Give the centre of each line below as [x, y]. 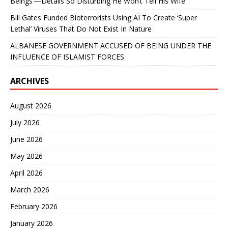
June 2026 [26, 139]
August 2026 [31, 105]
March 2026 [30, 189]
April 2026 [26, 173]
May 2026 [26, 156]
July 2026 [25, 122]
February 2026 [34, 206]
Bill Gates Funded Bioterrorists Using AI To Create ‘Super [104, 17]
